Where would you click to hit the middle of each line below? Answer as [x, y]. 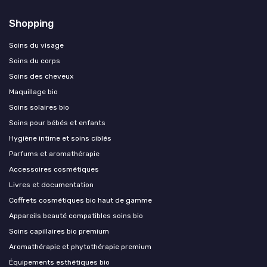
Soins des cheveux [41, 77]
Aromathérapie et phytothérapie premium [80, 247]
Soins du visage [36, 46]
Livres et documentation [51, 185]
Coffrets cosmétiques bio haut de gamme [80, 201]
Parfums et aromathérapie [54, 154]
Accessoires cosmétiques [54, 170]
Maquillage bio [33, 92]
